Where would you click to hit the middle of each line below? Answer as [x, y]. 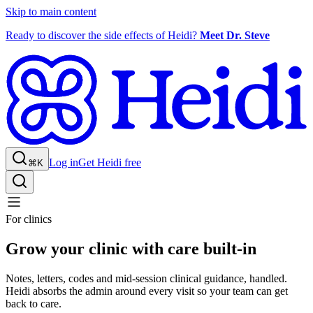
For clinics [29, 219]
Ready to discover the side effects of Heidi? [101, 35]
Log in [64, 163]
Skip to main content [51, 12]
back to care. [34, 303]
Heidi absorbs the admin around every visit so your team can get [147, 291]
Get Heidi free [110, 163]
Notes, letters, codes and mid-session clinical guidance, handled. [146, 278]
